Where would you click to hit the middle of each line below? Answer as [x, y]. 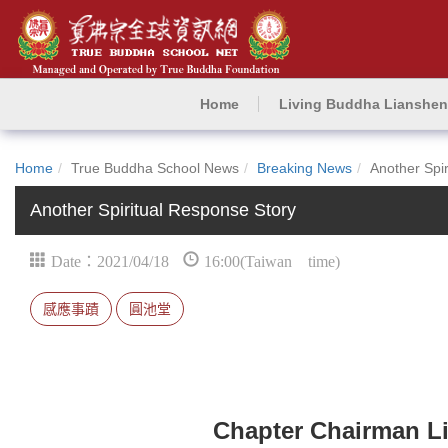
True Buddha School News [155, 168]
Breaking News [304, 168]
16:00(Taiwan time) [272, 259]
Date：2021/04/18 [110, 259]
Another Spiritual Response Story [163, 210]
